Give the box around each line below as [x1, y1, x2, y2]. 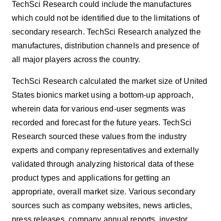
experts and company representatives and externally [12, 146, 199, 154]
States [12, 90, 37, 99]
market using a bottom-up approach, [65, 90, 193, 99]
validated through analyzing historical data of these [12, 159, 194, 168]
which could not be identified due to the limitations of [12, 13, 200, 22]
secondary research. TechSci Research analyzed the [12, 27, 201, 36]
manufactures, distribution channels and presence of [12, 41, 199, 50]
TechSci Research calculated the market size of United [12, 76, 208, 85]
